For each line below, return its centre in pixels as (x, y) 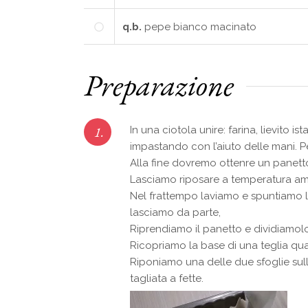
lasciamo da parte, (175, 212)
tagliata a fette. (167, 278)
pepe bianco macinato (200, 26)
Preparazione (159, 85)
